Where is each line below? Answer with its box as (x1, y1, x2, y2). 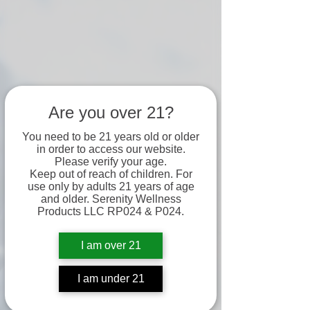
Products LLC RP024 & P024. (37, 206, 184, 217)
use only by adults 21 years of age (27, 181, 194, 192)
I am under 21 (77, 273, 145, 284)
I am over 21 (80, 239, 141, 251)
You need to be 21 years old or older (22, 131, 199, 143)
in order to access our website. (36, 143, 185, 155)
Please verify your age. (55, 156, 167, 167)
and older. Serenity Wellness (40, 193, 181, 205)
